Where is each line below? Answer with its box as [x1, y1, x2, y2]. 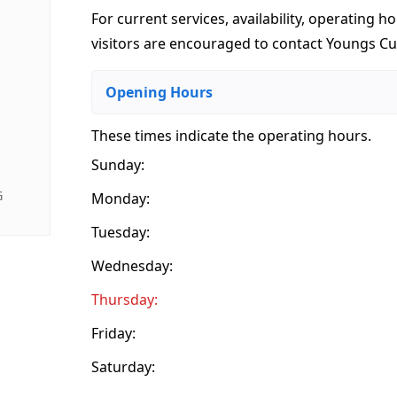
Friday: [91, 323, 136, 343]
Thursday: [91, 289, 159, 309]
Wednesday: [91, 255, 174, 276]
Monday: [91, 188, 151, 208]
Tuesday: [91, 222, 151, 242]
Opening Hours [105, 82, 214, 102]
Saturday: [91, 356, 156, 377]
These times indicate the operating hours [91, 125, 369, 145]
